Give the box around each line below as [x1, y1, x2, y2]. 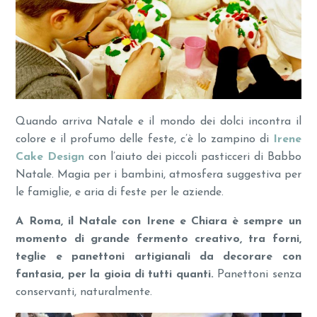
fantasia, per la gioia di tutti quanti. [16, 268, 218, 280]
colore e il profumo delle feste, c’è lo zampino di [16, 133, 273, 145]
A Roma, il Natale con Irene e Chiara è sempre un [16, 215, 301, 227]
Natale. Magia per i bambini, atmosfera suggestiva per [16, 168, 301, 180]
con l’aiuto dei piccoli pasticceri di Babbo [84, 151, 301, 163]
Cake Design [16, 151, 85, 163]
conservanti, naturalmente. [16, 286, 153, 298]
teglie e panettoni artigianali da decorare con [16, 250, 301, 263]
